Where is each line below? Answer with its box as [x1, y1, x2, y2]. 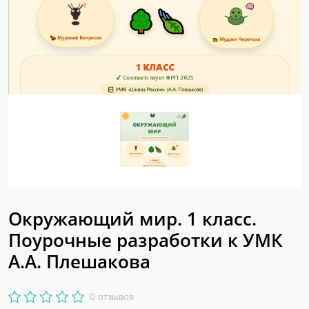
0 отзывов [90, 290, 134, 302]
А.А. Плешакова [8, 249, 150, 274]
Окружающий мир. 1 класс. [8, 206, 257, 231]
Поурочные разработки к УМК [8, 228, 283, 252]
